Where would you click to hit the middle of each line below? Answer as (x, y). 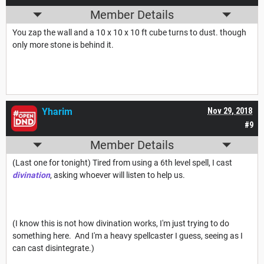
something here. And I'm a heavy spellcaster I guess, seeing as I (128, 236)
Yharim (57, 112)
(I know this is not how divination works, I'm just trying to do (121, 224)
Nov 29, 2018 (230, 111)
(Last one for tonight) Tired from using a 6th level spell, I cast (122, 163)
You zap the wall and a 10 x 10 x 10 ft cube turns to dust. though (129, 33)
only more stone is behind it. (63, 45)
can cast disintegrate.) (53, 248)
